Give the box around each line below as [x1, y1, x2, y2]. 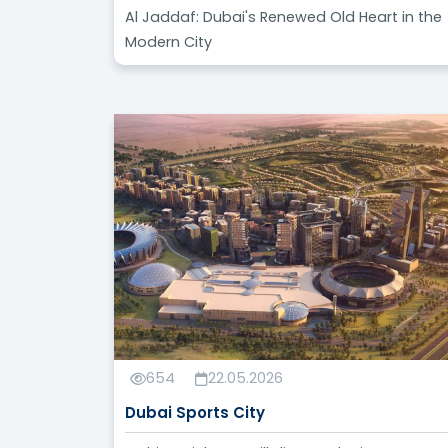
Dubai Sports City [125, 401, 266, 423]
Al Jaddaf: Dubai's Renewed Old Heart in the [125, 7, 443, 28]
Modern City [125, 32, 213, 53]
